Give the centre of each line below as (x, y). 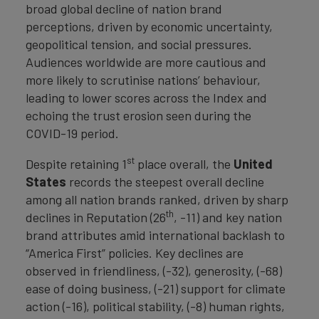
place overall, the (184, 164)
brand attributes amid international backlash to (155, 235)
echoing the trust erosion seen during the (138, 115)
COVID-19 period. (72, 133)
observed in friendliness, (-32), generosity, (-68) (154, 271)
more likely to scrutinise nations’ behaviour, (143, 80)
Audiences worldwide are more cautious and (146, 62)
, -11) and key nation (228, 217)
